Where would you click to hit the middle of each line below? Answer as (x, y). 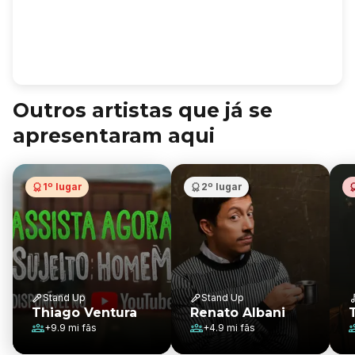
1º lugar (63, 187)
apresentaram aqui (114, 136)
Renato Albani (238, 313)
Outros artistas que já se (143, 110)
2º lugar (222, 187)
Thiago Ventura (84, 313)
